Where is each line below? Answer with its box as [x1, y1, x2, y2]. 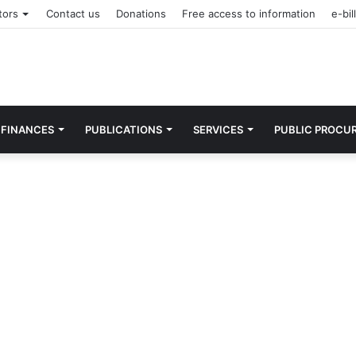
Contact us [46, 7, 100, 20]
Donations [116, 7, 166, 20]
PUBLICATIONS [85, 122, 162, 136]
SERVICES [193, 122, 243, 136]
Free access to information [182, 7, 315, 20]
